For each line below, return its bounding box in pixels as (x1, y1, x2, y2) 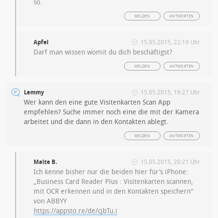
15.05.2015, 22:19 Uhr (140, 39, 200, 46)
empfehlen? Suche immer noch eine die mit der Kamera (24, 108, 200, 116)
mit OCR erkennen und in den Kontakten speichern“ (34, 187, 194, 196)
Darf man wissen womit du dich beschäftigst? (34, 48, 173, 56)
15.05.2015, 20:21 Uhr (140, 159, 200, 165)
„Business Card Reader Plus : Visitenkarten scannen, (34, 178, 194, 186)
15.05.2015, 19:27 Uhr (140, 89, 200, 96)
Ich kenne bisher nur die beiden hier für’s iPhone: (34, 168, 189, 176)
